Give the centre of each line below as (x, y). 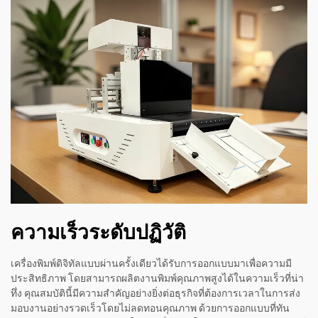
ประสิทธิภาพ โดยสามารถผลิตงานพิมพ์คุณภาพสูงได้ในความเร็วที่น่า (157, 279)
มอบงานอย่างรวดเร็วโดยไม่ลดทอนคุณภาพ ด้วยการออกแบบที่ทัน (150, 308)
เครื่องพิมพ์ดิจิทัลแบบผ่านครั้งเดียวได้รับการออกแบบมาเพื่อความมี (151, 264)
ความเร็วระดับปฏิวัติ (98, 233)
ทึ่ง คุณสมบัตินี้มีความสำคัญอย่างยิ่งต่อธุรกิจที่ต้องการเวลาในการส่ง (155, 294)
